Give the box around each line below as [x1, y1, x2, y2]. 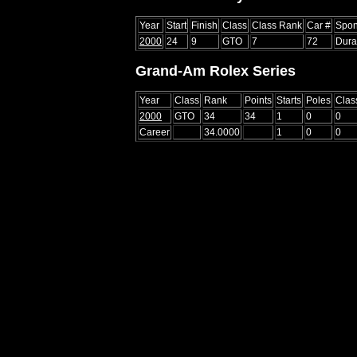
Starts [277, 95, 301, 107]
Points [245, 95, 272, 107]
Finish [191, 19, 218, 31]
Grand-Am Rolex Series [135, 62, 296, 79]
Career [139, 127, 170, 139]
